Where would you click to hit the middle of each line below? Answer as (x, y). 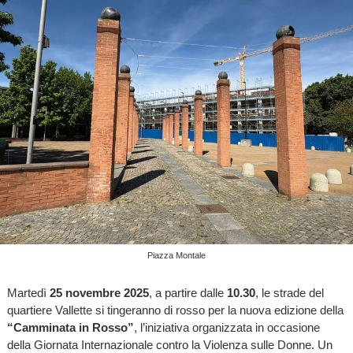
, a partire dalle (188, 292)
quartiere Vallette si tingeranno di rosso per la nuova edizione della (175, 310)
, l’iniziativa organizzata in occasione (227, 327)
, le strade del (289, 292)
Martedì (28, 292)
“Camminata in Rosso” (70, 327)
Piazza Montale (176, 255)
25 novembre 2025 (99, 292)
